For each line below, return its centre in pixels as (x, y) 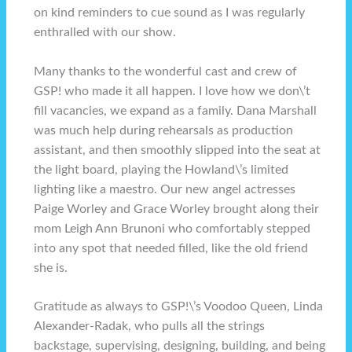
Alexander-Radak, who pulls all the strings (150, 327)
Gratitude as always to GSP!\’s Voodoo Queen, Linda (179, 307)
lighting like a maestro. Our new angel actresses (165, 189)
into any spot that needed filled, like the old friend (171, 248)
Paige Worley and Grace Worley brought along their (177, 209)
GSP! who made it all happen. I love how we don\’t (172, 91)
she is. (51, 268)
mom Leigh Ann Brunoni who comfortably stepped (172, 229)
